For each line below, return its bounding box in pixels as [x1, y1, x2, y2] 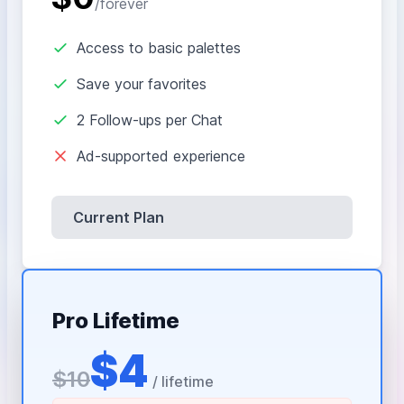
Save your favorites [77, 75, 207, 94]
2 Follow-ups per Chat [77, 111, 223, 130]
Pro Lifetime [52, 308, 179, 335]
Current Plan [73, 208, 164, 227]
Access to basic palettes [77, 39, 241, 58]
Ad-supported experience [77, 147, 245, 166]
